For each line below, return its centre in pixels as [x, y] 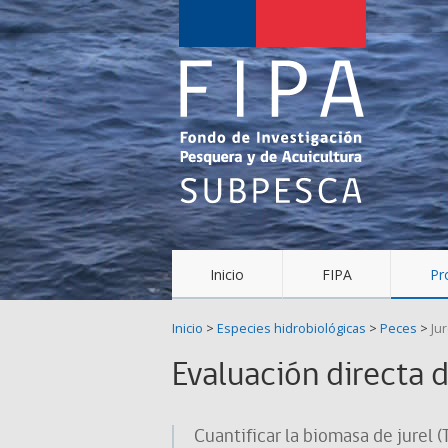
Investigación [276, 96]
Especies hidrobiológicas [291, 328]
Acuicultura [262, 213]
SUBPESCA [253, 291]
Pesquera [245, 135]
